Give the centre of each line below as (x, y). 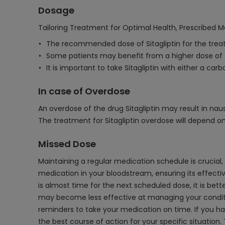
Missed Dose (67, 144)
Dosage (56, 10)
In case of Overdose (84, 91)
